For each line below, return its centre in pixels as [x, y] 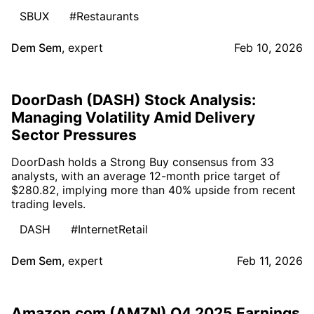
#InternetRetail [109, 229]
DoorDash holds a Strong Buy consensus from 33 [143, 162]
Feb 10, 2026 [268, 47]
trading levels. [48, 204]
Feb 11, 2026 [270, 260]
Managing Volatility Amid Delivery [133, 117]
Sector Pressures [74, 135]
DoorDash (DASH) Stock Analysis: [134, 100]
